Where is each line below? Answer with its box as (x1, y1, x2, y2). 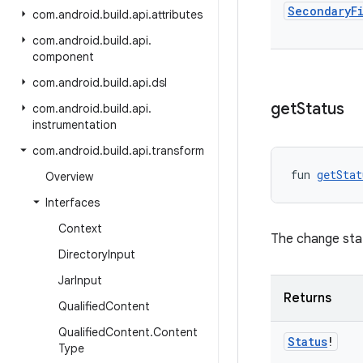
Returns (284, 290, 331, 306)
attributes (152, 7, 203, 22)
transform (152, 143, 204, 158)
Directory (58, 247, 108, 262)
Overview (45, 169, 93, 184)
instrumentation (32, 117, 117, 132)
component (32, 49, 94, 64)
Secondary (288, 3, 351, 19)
